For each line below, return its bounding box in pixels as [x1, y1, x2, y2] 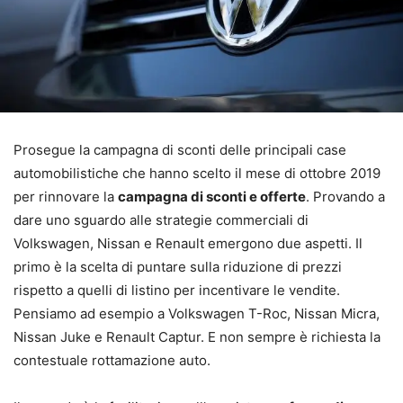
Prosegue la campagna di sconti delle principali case [13, 141, 346, 159]
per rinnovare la [13, 188, 118, 206]
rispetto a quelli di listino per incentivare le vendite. [13, 282, 340, 300]
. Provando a [306, 188, 385, 206]
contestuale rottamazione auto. [13, 352, 210, 370]
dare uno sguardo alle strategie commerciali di [13, 211, 309, 229]
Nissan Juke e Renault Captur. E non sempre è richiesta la [13, 328, 381, 346]
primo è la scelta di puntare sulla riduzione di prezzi [13, 258, 342, 276]
